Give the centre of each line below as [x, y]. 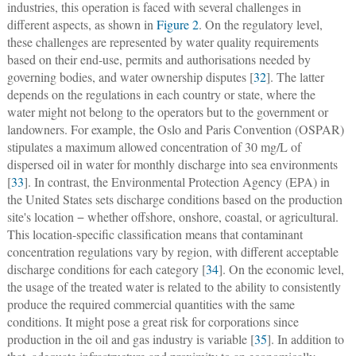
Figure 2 [177, 24]
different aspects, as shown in [81, 24]
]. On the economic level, [281, 269]
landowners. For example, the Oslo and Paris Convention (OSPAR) [175, 129]
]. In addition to [305, 339]
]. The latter [295, 76]
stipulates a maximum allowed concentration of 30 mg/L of [154, 146]
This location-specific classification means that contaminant [155, 234]
